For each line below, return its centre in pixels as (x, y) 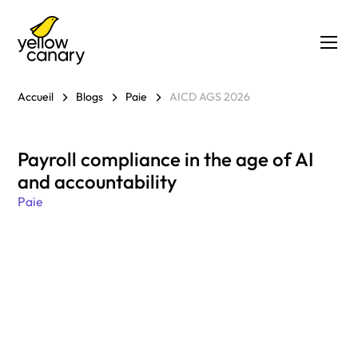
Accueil (36, 97)
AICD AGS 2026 (210, 97)
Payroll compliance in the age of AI (166, 159)
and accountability (97, 181)
